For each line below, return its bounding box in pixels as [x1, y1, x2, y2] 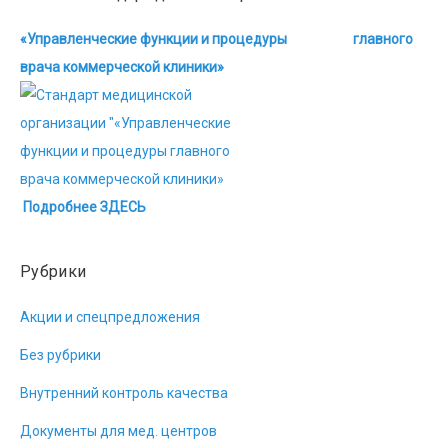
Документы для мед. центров [20, 423, 217, 439]
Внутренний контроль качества [20, 385, 228, 401]
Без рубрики [20, 347, 101, 363]
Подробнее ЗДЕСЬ [23, 199, 146, 215]
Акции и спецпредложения [20, 309, 200, 325]
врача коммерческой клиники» [20, 59, 224, 75]
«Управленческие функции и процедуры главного [20, 31, 413, 47]
